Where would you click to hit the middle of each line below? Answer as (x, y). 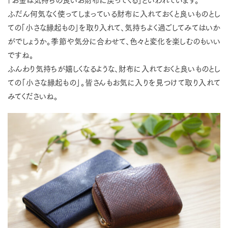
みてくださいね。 (33, 96)
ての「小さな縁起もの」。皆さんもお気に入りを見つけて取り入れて (114, 82)
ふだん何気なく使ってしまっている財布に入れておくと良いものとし (114, 13)
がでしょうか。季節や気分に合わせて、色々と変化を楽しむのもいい (114, 41)
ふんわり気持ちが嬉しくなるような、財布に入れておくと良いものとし (114, 68)
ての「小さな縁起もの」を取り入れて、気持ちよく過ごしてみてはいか (114, 27)
